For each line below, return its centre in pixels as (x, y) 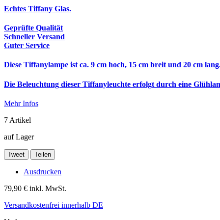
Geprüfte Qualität (33, 28)
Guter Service (27, 46)
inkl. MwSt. (48, 188)
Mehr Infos (21, 103)
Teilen (43, 154)
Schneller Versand (34, 37)
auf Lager (19, 137)
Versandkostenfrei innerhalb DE (54, 205)
